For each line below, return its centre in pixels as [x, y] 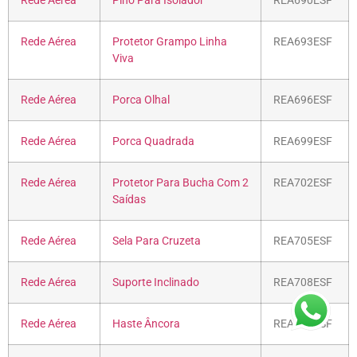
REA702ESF [303, 182]
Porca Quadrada [153, 141]
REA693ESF [303, 41]
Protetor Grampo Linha [170, 41]
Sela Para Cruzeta [157, 241]
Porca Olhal [141, 100]
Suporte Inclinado [156, 282]
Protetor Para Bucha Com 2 [180, 182]
